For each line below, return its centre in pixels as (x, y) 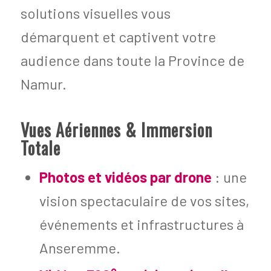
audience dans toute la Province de (132, 60)
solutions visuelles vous (95, 13)
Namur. (43, 83)
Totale (40, 148)
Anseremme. (80, 247)
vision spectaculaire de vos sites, (144, 200)
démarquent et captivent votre (118, 36)
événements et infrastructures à (141, 224)
